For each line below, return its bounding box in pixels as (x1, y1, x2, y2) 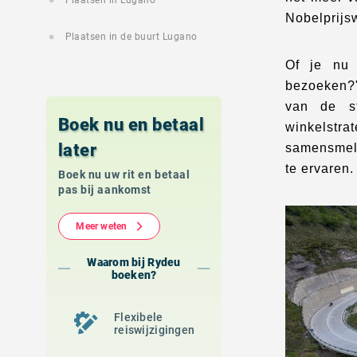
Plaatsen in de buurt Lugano (65, 31, 198, 42)
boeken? (111, 269, 157, 281)
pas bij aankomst (58, 183, 151, 196)
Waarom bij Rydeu (87, 256, 181, 269)
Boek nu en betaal (58, 115, 205, 135)
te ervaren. (285, 162, 354, 175)
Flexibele (114, 311, 163, 324)
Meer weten (76, 221, 127, 232)
